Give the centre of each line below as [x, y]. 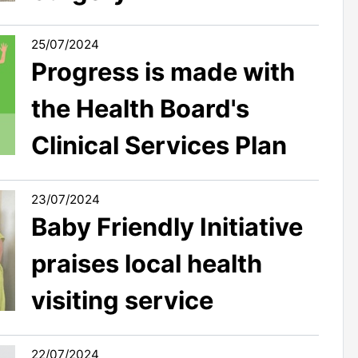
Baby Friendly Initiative [167, 227]
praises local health [147, 264]
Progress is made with [163, 72]
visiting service [122, 300]
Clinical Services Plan [159, 145]
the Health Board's [140, 109]
